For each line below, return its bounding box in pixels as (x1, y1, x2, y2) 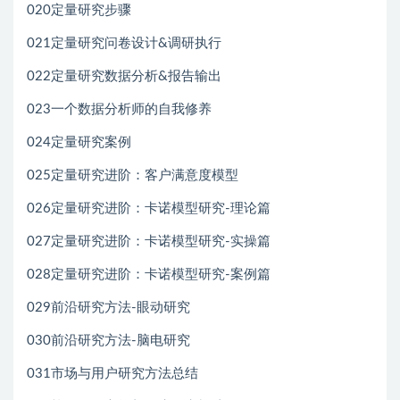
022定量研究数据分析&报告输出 (27, 70, 221, 84)
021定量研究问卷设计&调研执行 (27, 37, 221, 51)
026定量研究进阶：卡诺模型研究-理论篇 (27, 202, 271, 216)
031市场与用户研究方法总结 (27, 367, 198, 381)
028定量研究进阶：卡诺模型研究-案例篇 (27, 268, 271, 282)
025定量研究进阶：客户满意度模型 (27, 169, 238, 183)
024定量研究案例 (27, 136, 131, 150)
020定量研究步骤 (27, 4, 131, 18)
